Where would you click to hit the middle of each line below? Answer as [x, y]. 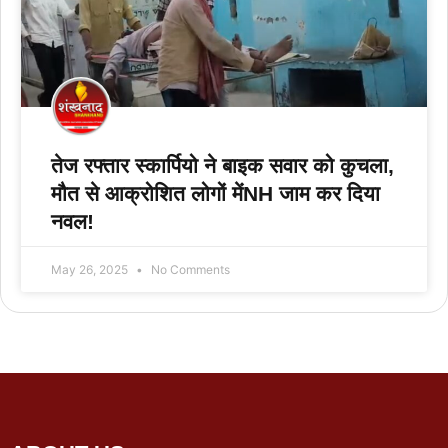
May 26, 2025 [91, 269]
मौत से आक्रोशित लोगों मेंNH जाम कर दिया [215, 193]
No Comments [189, 269]
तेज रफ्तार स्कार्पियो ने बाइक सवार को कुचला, [222, 165]
